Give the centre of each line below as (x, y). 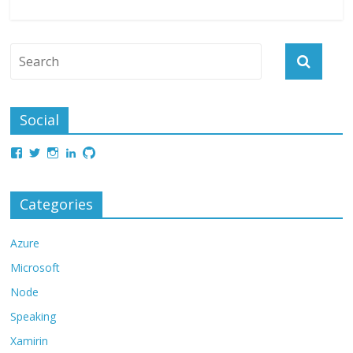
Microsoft (35, 268)
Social (40, 120)
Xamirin (30, 341)
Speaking (33, 316)
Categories (57, 204)
